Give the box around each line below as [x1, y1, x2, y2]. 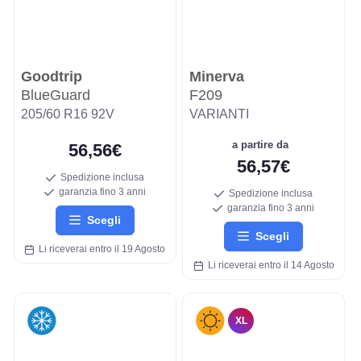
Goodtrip [20, 68, 82, 85]
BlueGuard [20, 87, 90, 104]
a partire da [232, 139, 296, 151]
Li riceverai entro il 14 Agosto [202, 259, 334, 271]
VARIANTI [189, 107, 249, 122]
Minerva [189, 68, 244, 85]
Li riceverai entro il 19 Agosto [34, 243, 166, 255]
